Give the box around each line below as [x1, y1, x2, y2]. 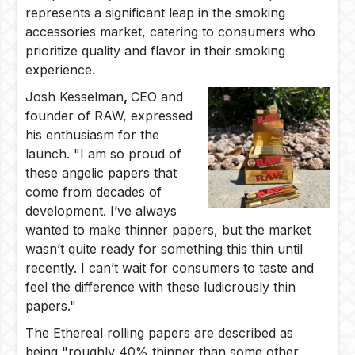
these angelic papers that [25, 165, 177, 181]
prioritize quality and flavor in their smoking [25, 43, 286, 59]
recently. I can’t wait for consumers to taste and [25, 260, 315, 277]
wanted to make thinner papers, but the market [25, 222, 311, 239]
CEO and [131, 89, 184, 105]
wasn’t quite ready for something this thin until [25, 241, 303, 258]
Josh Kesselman [25, 89, 124, 105]
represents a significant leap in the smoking [25, 5, 286, 21]
